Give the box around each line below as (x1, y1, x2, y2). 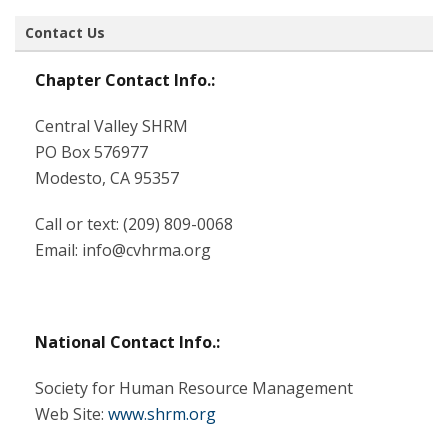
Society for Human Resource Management (35, 377, 353, 399)
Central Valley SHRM (35, 115, 188, 137)
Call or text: (35, 213, 123, 235)
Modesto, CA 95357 (35, 167, 179, 189)
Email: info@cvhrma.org (35, 239, 211, 261)
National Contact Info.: (35, 331, 220, 353)
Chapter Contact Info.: (35, 69, 215, 91)
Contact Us (25, 23, 105, 42)
